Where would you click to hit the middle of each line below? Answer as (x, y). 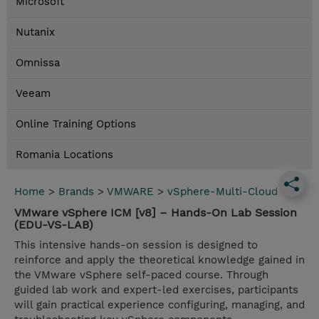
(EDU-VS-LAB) (54, 225)
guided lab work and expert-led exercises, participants (156, 290)
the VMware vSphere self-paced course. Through (141, 275)
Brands (76, 192)
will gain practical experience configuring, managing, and (159, 305)
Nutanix (35, 32)
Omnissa (38, 63)
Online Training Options (76, 124)
